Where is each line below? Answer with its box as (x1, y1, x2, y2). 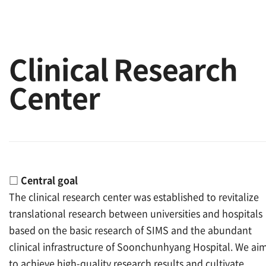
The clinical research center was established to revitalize (9, 189, 259, 204)
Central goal (21, 173, 78, 187)
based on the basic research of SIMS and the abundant (9, 223, 252, 237)
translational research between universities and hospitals (9, 206, 262, 220)
